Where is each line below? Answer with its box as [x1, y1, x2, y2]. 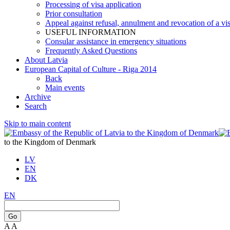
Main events [45, 83, 85, 92]
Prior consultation [45, 9, 102, 18]
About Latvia [25, 55, 68, 64]
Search [25, 102, 47, 110]
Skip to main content [4, 119, 71, 128]
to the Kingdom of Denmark [4, 138, 96, 146]
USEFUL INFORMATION [45, 28, 136, 36]
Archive [25, 92, 51, 101]
